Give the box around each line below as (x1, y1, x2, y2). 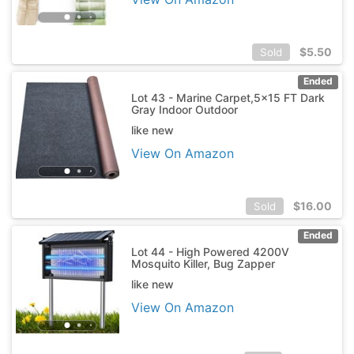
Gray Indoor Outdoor (130, 102, 238, 116)
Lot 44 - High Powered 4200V (130, 244, 289, 258)
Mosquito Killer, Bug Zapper (130, 256, 275, 270)
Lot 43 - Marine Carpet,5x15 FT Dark (130, 90, 325, 104)
